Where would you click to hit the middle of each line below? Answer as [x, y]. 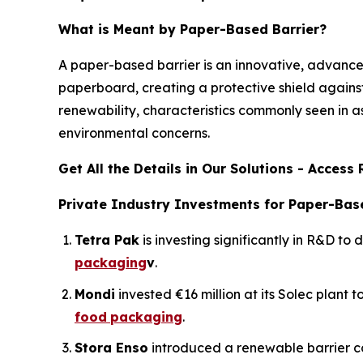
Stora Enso [111, 348]
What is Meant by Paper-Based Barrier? [192, 29]
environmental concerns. [134, 132]
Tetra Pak [107, 239]
